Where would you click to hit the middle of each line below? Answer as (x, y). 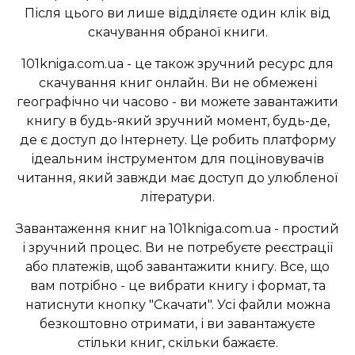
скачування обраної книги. (177, 32)
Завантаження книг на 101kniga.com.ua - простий (177, 229)
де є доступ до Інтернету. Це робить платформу (177, 140)
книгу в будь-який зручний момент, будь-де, (177, 121)
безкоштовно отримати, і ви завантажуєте (177, 324)
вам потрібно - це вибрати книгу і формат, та (177, 286)
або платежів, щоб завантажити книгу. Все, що (177, 267)
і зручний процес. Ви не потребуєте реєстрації (177, 248)
